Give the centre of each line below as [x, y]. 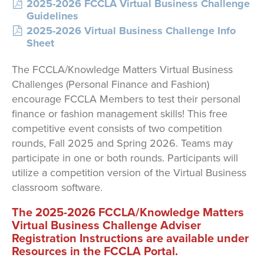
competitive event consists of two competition [117, 128]
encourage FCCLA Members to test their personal [126, 99]
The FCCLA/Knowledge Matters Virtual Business [122, 70]
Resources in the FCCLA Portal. [95, 251]
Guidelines [52, 16]
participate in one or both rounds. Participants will [125, 158]
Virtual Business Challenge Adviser [106, 225]
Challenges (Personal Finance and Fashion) [110, 84]
